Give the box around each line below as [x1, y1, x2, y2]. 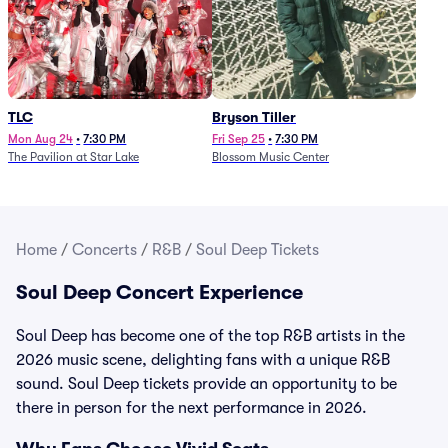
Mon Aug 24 [8, 132, 73, 146]
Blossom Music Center [212, 150, 329, 164]
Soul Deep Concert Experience [16, 281, 303, 304]
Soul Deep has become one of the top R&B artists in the [16, 327, 405, 345]
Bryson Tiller [212, 109, 296, 125]
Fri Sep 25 [212, 132, 265, 146]
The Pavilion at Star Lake [8, 150, 139, 164]
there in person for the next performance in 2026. [16, 399, 367, 417]
